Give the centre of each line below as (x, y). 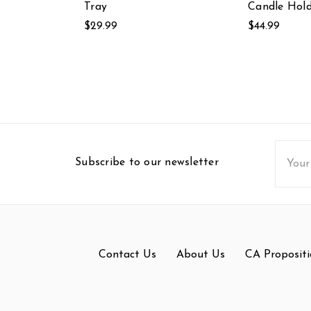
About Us (200, 254)
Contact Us (127, 254)
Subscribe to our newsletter (147, 162)
